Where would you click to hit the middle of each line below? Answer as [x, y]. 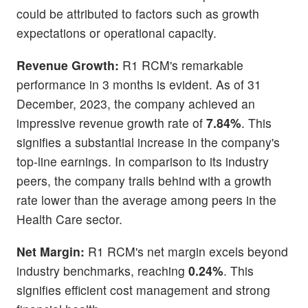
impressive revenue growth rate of [111, 122]
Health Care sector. [69, 219]
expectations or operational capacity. [117, 32]
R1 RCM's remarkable [181, 65]
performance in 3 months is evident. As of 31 [139, 84]
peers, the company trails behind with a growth [144, 180]
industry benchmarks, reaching [102, 271]
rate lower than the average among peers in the [146, 199]
